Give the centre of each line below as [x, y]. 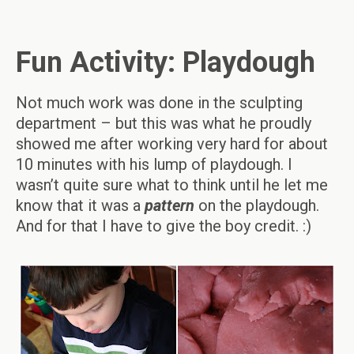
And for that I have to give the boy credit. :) [164, 226]
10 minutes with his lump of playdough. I [154, 164]
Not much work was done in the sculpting [159, 103]
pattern [171, 205]
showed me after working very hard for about [172, 144]
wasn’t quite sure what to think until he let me [172, 185]
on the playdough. [259, 205]
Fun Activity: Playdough [166, 62]
